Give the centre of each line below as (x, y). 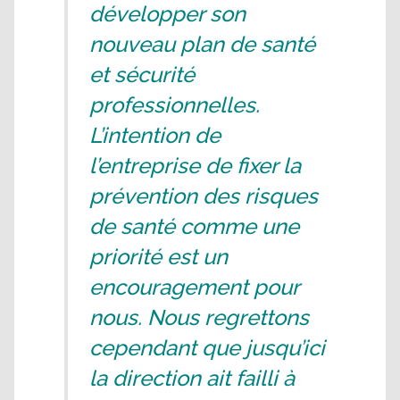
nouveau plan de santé (202, 44)
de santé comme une (194, 226)
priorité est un (158, 256)
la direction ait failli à (192, 378)
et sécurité (142, 74)
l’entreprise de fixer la (195, 165)
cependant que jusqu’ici (207, 347)
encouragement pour (194, 287)
